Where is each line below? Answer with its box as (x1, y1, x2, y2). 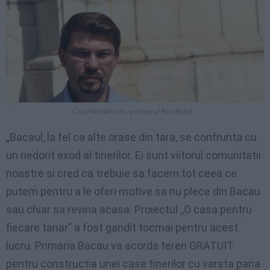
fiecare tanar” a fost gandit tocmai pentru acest (6, 221, 238, 234)
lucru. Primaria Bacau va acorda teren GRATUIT (6, 239, 234, 252)
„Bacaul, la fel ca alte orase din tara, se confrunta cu (6, 130, 257, 143)
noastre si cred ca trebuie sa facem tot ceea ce (6, 166, 237, 180)
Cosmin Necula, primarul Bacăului (72, 105, 192, 116)
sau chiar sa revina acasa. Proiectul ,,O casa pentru (6, 202, 252, 216)
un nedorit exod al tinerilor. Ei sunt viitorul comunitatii (6, 148, 261, 162)
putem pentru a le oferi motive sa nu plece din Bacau (6, 184, 260, 198)
